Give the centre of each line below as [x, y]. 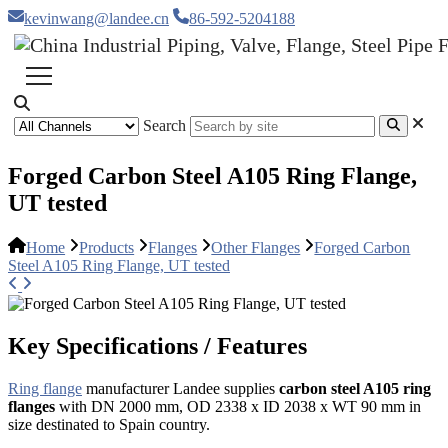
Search [164, 126]
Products [107, 248]
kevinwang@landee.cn [96, 18]
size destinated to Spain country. [109, 424]
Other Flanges [256, 248]
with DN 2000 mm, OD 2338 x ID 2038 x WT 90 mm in [238, 406]
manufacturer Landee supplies [180, 388]
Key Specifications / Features [157, 346]
